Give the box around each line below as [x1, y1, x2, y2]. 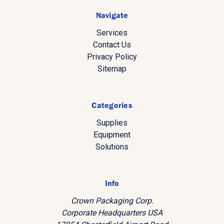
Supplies [96, 118, 127, 128]
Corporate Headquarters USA [61, 208, 162, 218]
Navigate [95, 10, 128, 20]
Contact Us [93, 40, 131, 50]
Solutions [95, 142, 128, 152]
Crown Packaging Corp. [70, 196, 153, 206]
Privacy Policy [87, 52, 137, 62]
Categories [91, 100, 132, 110]
